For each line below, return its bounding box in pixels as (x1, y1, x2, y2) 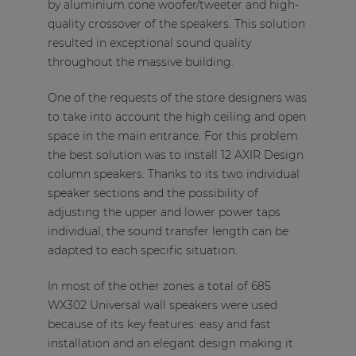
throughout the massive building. (47, 55, 237, 70)
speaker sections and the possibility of (47, 186, 258, 201)
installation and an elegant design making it (47, 336, 293, 351)
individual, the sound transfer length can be (47, 224, 288, 239)
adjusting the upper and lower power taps (47, 205, 281, 220)
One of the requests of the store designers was (47, 91, 307, 106)
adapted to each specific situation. (47, 243, 241, 258)
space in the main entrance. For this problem (47, 129, 298, 144)
